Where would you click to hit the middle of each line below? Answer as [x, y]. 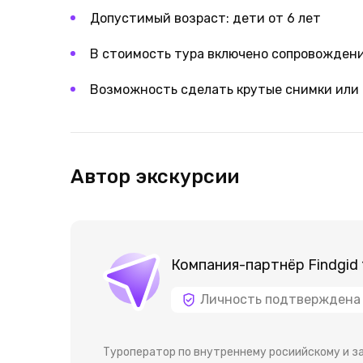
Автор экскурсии [155, 177]
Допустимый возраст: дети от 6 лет [205, 18]
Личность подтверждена [280, 299]
